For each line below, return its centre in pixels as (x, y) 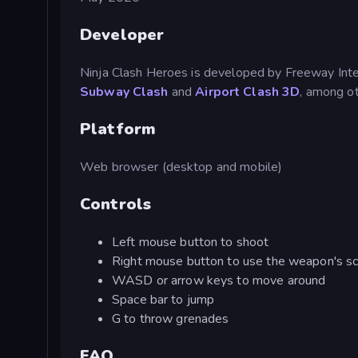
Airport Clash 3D (248, 91)
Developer (122, 34)
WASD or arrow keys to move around (219, 280)
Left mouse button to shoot (191, 242)
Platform (118, 129)
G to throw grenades (171, 318)
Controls (116, 204)
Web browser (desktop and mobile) (181, 167)
